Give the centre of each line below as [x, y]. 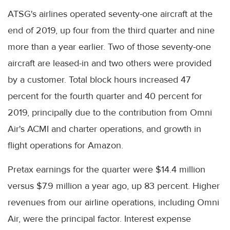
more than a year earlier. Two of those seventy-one [109, 47]
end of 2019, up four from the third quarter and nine [111, 31]
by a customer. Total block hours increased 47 [99, 80]
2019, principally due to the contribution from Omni [110, 113]
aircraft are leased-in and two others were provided [110, 63]
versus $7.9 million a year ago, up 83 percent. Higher [114, 186]
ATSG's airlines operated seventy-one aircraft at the [110, 14]
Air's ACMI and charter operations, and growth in [104, 129]
